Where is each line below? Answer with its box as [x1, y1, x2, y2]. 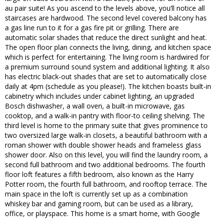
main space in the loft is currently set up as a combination [5, 189, 188, 199]
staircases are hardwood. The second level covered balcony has [5, 13, 207, 23]
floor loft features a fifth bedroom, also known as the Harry [5, 170, 194, 179]
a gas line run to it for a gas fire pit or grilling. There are [5, 23, 179, 33]
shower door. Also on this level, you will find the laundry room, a [5, 150, 208, 160]
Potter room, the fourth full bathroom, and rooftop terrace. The [5, 179, 207, 189]
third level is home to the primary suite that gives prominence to [5, 121, 208, 131]
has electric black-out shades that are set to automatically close [5, 72, 207, 82]
